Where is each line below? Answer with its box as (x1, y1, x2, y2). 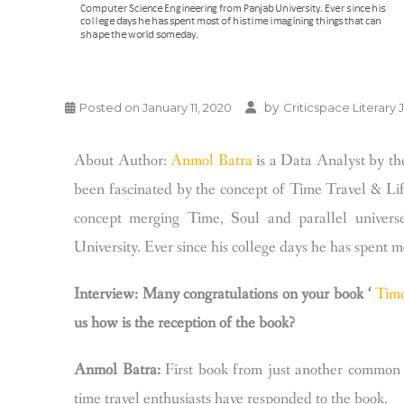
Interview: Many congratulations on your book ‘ (74, 283, 376, 305)
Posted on (79, 100, 142, 115)
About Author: (74, 150, 171, 171)
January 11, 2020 (142, 100, 232, 115)
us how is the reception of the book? (74, 312, 295, 334)
